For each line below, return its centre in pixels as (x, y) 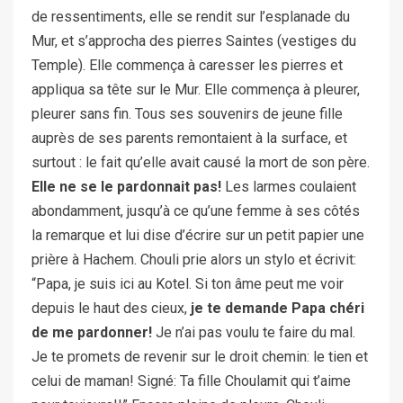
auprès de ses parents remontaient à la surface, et (189, 138)
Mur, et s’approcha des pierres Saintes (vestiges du (194, 40)
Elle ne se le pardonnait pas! (126, 186)
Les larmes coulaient (289, 186)
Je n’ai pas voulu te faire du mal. (255, 332)
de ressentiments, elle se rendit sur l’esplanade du (191, 16)
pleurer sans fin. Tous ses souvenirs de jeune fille (187, 113)
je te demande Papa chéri (278, 308)
